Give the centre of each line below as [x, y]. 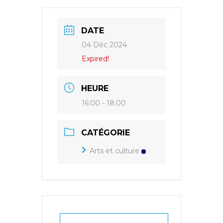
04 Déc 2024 [104, 45]
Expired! [95, 59]
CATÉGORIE [106, 133]
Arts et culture [114, 151]
